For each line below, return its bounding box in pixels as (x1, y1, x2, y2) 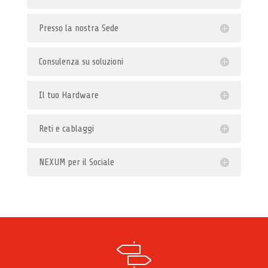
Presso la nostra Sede (38, 22, 118, 33)
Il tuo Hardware (38, 89, 99, 100)
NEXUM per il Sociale (38, 156, 114, 167)
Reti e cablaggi (38, 123, 94, 134)
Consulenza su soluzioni (38, 56, 123, 67)
